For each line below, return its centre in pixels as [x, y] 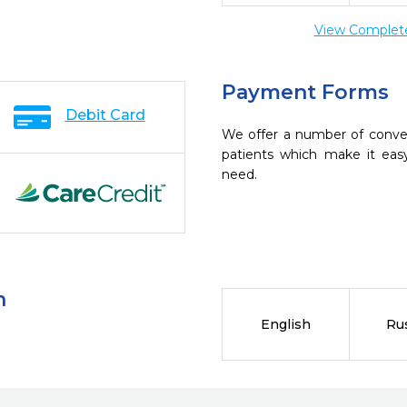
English [285, 324]
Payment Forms [305, 92]
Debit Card [105, 115]
